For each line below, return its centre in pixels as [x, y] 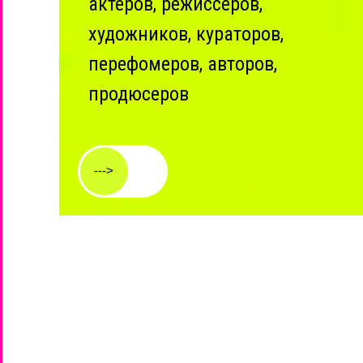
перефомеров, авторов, [183, 64]
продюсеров [139, 94]
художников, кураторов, [186, 34]
